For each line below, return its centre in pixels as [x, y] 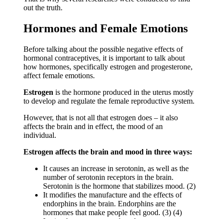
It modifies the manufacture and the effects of [112, 195]
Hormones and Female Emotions [106, 28]
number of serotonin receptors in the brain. [108, 177]
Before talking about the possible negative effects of [103, 49]
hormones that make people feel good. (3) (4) [112, 212]
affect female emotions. [59, 75]
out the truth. [43, 7]
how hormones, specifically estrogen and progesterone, [108, 66]
